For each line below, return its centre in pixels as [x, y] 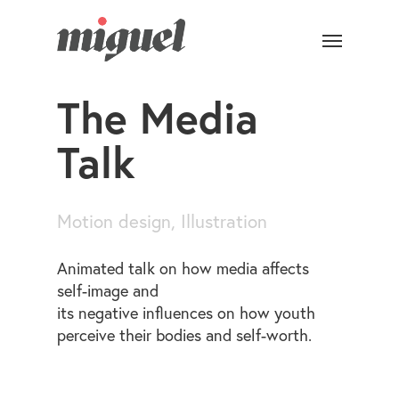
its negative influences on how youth [186, 313]
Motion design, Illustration [162, 222]
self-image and [108, 291]
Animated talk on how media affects [183, 269]
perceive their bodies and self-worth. [184, 335]
